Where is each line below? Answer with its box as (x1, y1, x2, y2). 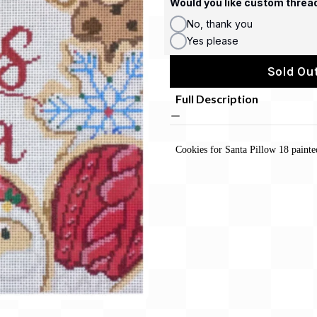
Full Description (175, 91, 258, 105)
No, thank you (187, 17, 253, 30)
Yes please (187, 34, 238, 47)
